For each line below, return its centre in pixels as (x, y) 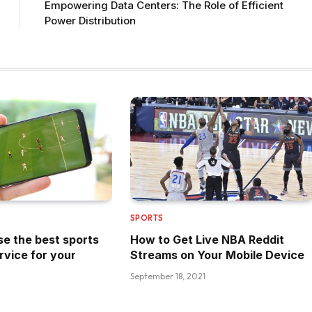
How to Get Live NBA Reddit (207, 239)
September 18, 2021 (167, 276)
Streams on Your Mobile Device (217, 255)
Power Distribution (90, 20)
